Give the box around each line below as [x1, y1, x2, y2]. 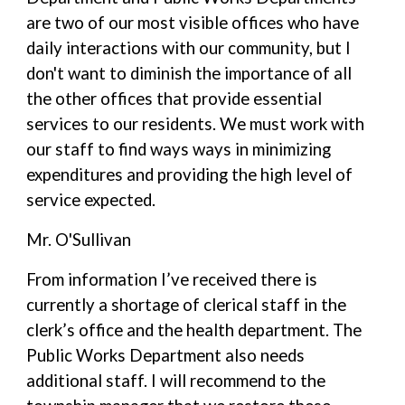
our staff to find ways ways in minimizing [26, 139, 332, 159]
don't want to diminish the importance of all [26, 63, 353, 83]
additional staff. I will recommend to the [26, 371, 326, 391]
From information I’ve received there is [26, 269, 318, 289]
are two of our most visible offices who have [26, 13, 360, 33]
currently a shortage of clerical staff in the [26, 295, 347, 315]
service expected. [26, 190, 156, 210]
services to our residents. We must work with [26, 114, 365, 134]
